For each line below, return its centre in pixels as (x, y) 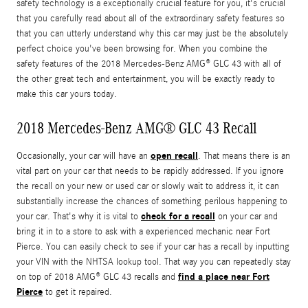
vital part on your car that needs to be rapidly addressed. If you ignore (150, 172)
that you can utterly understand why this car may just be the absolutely (152, 34)
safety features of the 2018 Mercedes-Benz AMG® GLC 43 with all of (149, 64)
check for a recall (178, 217)
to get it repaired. (77, 293)
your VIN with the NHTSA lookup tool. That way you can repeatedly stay (154, 262)
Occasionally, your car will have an (84, 156)
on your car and (246, 217)
